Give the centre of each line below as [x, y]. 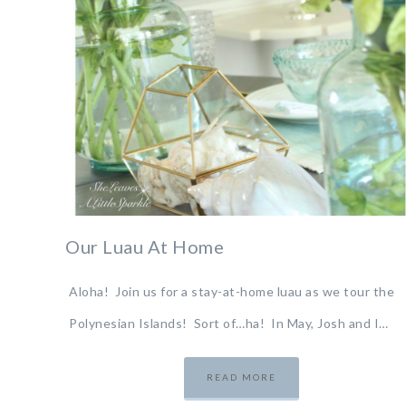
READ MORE [242, 377]
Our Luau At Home [145, 246]
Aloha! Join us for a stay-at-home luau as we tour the [232, 291]
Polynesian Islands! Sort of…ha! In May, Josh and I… [229, 323]
